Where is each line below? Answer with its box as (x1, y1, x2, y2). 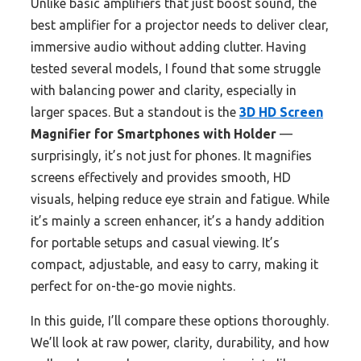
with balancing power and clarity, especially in (31, 83, 297, 98)
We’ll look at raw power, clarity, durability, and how (31, 335, 329, 351)
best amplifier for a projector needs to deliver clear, (31, 18, 329, 33)
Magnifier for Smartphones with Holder (31, 127, 276, 142)
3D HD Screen (239, 105, 323, 120)
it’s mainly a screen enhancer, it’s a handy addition (31, 214, 325, 229)
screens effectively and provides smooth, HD (31, 170, 291, 185)
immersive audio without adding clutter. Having (31, 39, 306, 55)
